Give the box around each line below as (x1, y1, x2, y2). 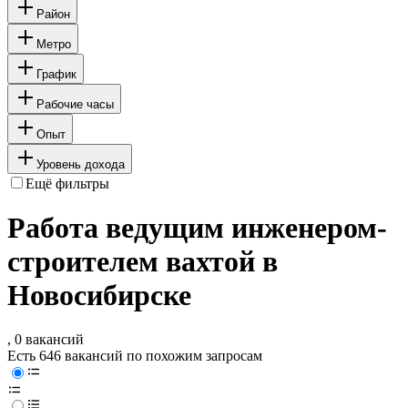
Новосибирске (7, 279, 191, 312)
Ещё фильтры (25, 175, 109, 191)
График (36, 66, 76, 81)
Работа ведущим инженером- (7, 211, 387, 245)
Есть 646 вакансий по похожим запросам (7, 348, 262, 364)
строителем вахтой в (7, 245, 278, 279)
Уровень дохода (36, 157, 125, 171)
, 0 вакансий (7, 331, 84, 348)
